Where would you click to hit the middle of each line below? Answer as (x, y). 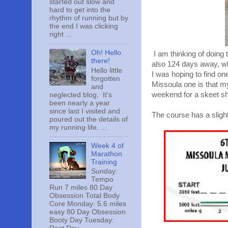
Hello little (107, 70)
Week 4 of (108, 146)
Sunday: (105, 172)
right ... (61, 35)
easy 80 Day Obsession (88, 212)
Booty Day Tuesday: (82, 220)
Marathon (107, 154)
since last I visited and (85, 111)
